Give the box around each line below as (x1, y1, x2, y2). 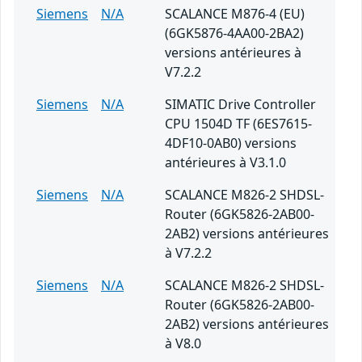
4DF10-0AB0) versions (165, 134, 297, 153)
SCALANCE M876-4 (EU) (165, 5, 305, 23)
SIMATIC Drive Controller (165, 95, 316, 114)
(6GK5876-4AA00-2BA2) (165, 24, 304, 43)
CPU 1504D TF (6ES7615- (165, 115, 312, 133)
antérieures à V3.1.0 (165, 154, 286, 172)
